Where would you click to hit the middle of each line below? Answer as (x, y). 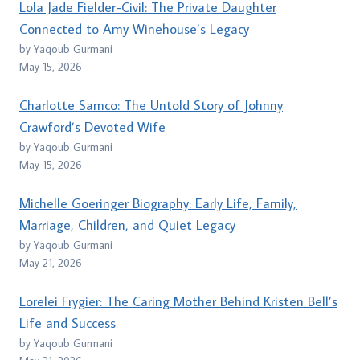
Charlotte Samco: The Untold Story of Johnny (151, 106)
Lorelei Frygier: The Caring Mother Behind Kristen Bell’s (178, 302)
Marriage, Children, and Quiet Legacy (127, 225)
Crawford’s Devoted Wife (92, 127)
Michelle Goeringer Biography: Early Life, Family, (158, 204)
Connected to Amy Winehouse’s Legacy (134, 29)
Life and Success (67, 323)
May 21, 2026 (51, 263)
